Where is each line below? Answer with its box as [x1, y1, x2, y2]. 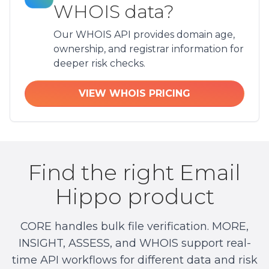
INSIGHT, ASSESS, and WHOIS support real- [18, 237, 251, 250]
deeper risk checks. [53, 58, 145, 69]
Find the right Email [28, 159, 241, 186]
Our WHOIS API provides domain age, [53, 29, 235, 40]
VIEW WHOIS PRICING [79, 88, 190, 99]
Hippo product [55, 183, 214, 210]
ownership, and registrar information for [53, 43, 244, 55]
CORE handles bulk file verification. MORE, [20, 220, 249, 233]
